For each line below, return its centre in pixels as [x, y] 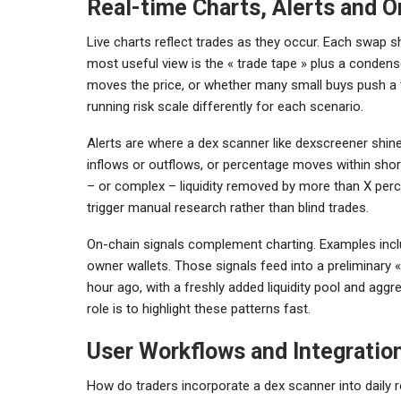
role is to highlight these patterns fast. [199, 308]
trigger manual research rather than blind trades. [228, 207]
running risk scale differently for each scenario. [225, 106]
